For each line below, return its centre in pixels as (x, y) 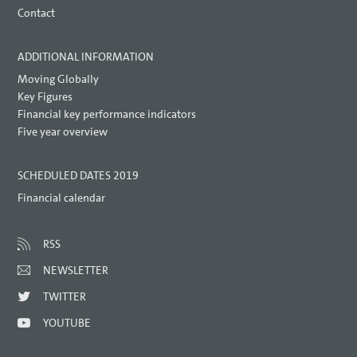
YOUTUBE (67, 323)
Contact (37, 13)
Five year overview (63, 132)
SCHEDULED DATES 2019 (78, 176)
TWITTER (65, 297)
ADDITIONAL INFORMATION (86, 57)
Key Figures (45, 97)
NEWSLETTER (76, 271)
